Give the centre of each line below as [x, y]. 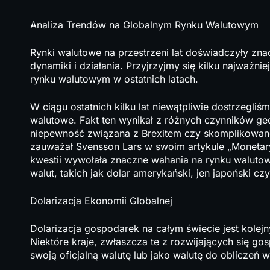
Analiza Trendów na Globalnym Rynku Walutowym [144, 25]
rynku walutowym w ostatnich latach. [114, 79]
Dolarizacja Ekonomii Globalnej [101, 201]
